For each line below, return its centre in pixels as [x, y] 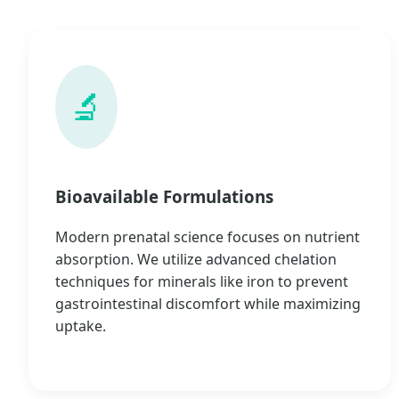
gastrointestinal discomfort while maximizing [208, 303]
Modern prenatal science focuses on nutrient [208, 236]
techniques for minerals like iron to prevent [202, 281]
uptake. [81, 326]
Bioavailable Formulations [164, 196]
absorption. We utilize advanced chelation [196, 259]
